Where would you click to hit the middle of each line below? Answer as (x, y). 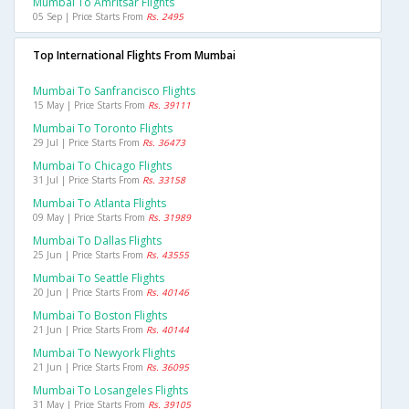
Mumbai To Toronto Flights (103, 129)
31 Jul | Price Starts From (88, 180)
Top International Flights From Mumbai (134, 56)
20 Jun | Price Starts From (89, 293)
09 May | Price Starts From (90, 218)
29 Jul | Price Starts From (88, 143)
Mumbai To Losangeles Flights (110, 391)
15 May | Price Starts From (90, 105)
